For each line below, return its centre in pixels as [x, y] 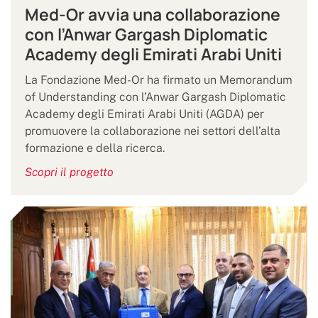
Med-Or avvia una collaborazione [153, 15]
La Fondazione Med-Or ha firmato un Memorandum [159, 80]
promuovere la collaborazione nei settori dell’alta [153, 131]
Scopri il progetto [69, 172]
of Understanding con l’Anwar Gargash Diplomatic [155, 97]
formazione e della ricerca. [95, 148]
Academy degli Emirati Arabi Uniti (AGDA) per [144, 114]
